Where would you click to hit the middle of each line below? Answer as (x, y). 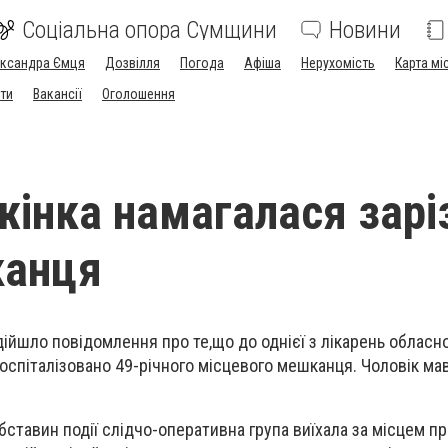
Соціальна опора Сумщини (149, 30)
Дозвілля (132, 63)
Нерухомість (338, 63)
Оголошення (138, 94)
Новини (365, 30)
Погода (202, 63)
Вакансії (57, 94)
